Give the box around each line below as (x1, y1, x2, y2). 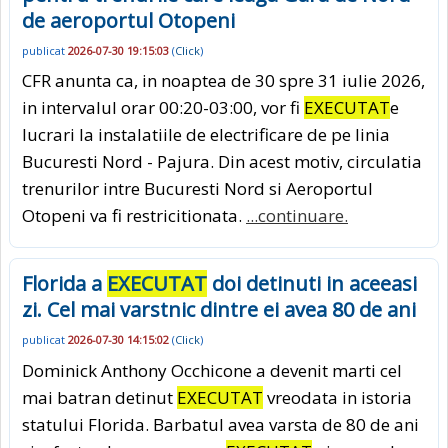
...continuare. (246, 204, 348, 228)
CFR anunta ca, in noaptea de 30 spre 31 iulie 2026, (22, 69, 425, 93)
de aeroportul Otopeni (22, 6, 235, 34)
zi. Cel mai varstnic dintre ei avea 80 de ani (22, 296, 416, 324)
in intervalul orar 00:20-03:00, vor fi (22, 96, 304, 120)
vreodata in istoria (263, 385, 412, 409)
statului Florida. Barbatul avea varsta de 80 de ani (22, 412, 419, 436)
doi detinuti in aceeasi (207, 270, 417, 298)
